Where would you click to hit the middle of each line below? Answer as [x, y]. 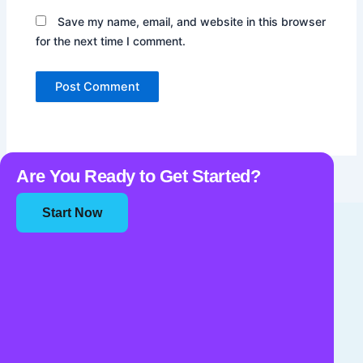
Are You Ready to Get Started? [139, 177]
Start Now [72, 213]
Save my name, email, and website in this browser [192, 21]
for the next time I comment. [111, 41]
